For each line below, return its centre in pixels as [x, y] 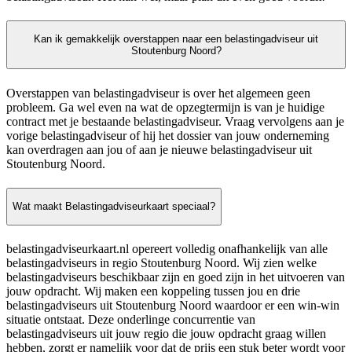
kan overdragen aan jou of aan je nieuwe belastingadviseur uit [159, 149]
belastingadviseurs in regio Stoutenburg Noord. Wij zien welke [161, 262]
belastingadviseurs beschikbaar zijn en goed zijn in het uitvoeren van [176, 277]
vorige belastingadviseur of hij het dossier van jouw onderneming [168, 135]
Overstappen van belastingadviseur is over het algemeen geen [158, 93]
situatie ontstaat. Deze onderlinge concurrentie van [131, 319]
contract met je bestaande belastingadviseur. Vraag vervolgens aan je [175, 121]
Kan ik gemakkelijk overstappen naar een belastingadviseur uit [176, 39]
